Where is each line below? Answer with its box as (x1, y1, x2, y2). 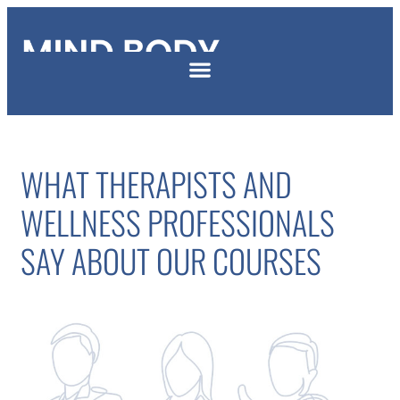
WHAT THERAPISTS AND (21, 160, 292, 207)
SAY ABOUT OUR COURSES (21, 237, 321, 284)
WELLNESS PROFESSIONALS (21, 198, 335, 246)
